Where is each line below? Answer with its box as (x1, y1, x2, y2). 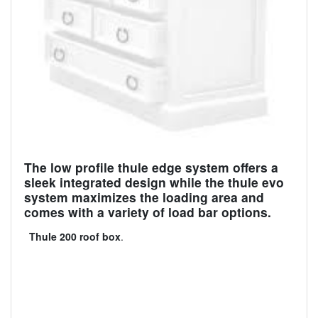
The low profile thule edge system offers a (23, 158, 278, 177)
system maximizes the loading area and (23, 188, 264, 207)
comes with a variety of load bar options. (23, 203, 271, 221)
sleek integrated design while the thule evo (23, 173, 284, 192)
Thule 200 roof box (28, 229, 121, 244)
